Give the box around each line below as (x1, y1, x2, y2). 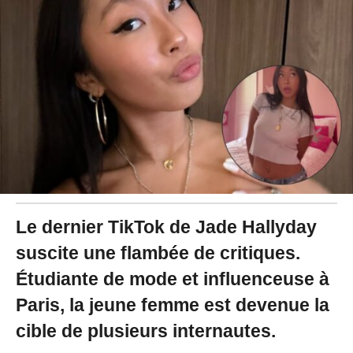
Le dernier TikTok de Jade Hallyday (16, 217, 317, 237)
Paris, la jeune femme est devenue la (16, 295, 329, 315)
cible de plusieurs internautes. (16, 321, 276, 341)
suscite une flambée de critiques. (16, 243, 300, 263)
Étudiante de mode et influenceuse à (16, 269, 329, 289)
